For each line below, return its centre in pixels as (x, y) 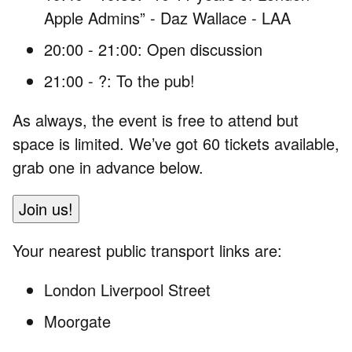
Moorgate (77, 321)
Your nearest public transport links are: (147, 250)
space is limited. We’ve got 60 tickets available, (176, 143)
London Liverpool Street (127, 289)
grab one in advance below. (108, 167)
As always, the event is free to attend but (156, 119)
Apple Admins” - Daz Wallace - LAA (167, 17)
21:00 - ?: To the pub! (119, 80)
